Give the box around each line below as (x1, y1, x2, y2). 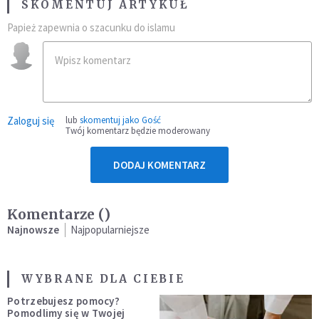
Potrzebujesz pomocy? (7, 293, 120, 308)
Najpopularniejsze (70, 222, 150, 236)
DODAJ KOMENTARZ (113, 157, 206, 172)
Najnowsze (7, 222, 59, 236)
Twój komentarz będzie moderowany (66, 124, 210, 137)
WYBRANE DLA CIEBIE (21, 271, 185, 286)
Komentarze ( (7, 205, 104, 223)
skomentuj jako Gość (80, 113, 161, 126)
